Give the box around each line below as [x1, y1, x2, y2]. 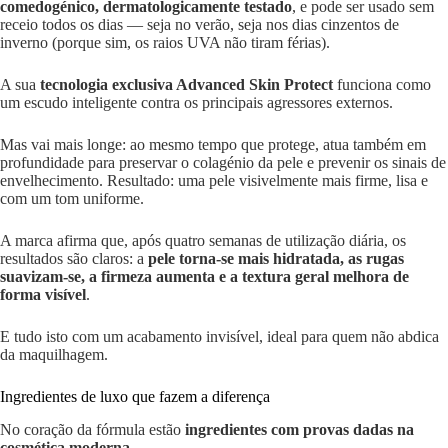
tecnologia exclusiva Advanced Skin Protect [40, 75, 333, 93]
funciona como [333, 75, 431, 93]
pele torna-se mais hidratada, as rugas [148, 249, 404, 267]
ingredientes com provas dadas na [185, 420, 414, 438]
